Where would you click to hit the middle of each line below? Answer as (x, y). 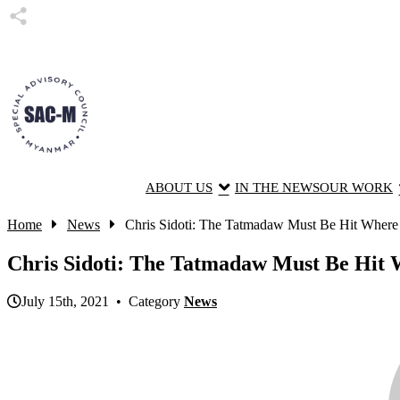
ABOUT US (179, 187)
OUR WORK (357, 187)
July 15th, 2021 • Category (103, 301)
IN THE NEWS (278, 187)
